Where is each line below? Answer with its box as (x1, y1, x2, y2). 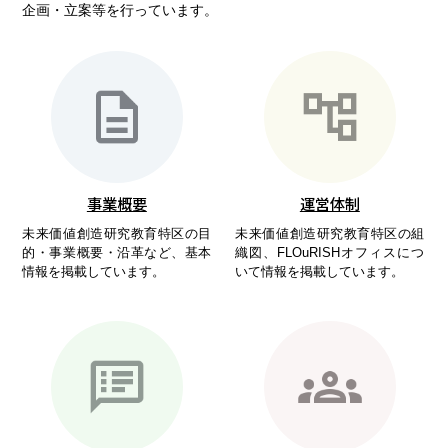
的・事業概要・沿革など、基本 (22, 245, 212, 261)
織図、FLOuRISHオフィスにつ (235, 245, 425, 261)
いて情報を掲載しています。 (235, 264, 405, 280)
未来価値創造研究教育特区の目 (22, 226, 212, 242)
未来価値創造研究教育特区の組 (235, 226, 425, 242)
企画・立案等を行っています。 (22, 3, 219, 18)
